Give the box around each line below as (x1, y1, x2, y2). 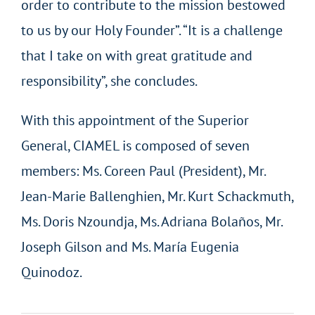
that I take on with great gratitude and (20, 46, 252, 65)
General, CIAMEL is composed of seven (20, 136, 250, 155)
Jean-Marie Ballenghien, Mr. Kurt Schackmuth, (20, 186, 293, 205)
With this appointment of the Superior (20, 110, 249, 129)
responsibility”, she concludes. (20, 71, 198, 90)
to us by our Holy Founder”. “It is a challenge (20, 20, 283, 39)
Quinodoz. (20, 262, 82, 281)
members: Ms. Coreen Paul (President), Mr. (20, 161, 265, 180)
